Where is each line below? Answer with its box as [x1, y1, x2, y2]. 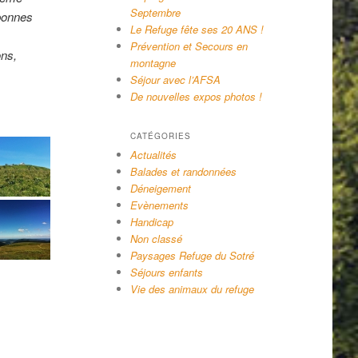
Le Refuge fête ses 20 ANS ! [129, 21, 264, 37]
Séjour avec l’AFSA [129, 71, 221, 87]
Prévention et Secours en [129, 38, 248, 54]
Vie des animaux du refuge [129, 280, 254, 296]
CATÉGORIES [129, 129, 191, 141]
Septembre [129, 4, 181, 20]
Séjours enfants [129, 264, 203, 280]
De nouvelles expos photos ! [129, 88, 262, 104]
